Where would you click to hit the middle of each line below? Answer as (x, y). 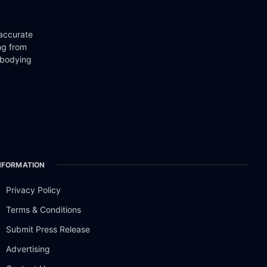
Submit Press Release (48, 229)
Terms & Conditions (44, 209)
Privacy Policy (34, 190)
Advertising (28, 249)
